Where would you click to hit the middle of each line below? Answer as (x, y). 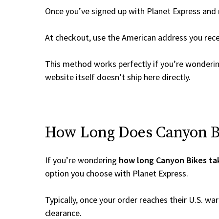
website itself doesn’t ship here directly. (118, 77)
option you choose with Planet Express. (117, 173)
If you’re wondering (82, 160)
